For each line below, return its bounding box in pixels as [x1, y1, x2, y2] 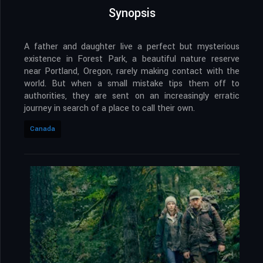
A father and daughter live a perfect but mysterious [24, 41, 240, 53]
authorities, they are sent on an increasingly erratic [24, 90, 240, 103]
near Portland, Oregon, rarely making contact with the [24, 65, 240, 78]
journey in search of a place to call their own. [24, 102, 195, 115]
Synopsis [108, 5, 156, 22]
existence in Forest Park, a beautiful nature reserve [24, 53, 240, 66]
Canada [30, 124, 55, 134]
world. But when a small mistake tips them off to [24, 77, 240, 90]
